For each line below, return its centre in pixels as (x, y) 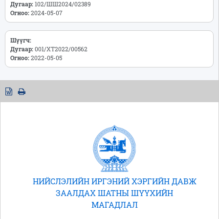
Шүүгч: (21, 40)
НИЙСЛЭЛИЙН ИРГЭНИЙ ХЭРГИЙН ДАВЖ (114, 181)
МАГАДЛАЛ (114, 205)
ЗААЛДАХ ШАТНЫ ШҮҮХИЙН (114, 193)
